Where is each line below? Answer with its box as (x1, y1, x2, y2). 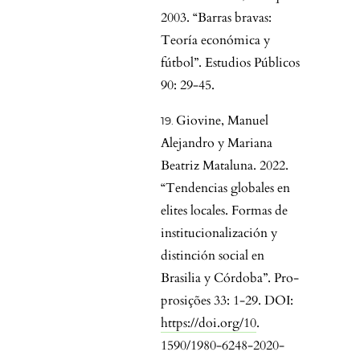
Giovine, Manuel (176, 112, 268, 130)
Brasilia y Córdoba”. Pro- (161, 269, 299, 288)
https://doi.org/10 (161, 314, 256, 333)
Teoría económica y (161, 31, 270, 50)
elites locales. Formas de (161, 202, 288, 220)
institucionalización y (161, 224, 277, 243)
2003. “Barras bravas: (161, 9, 272, 27)
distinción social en (161, 247, 264, 265)
